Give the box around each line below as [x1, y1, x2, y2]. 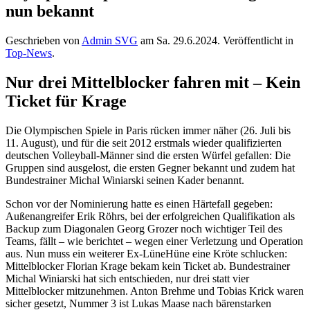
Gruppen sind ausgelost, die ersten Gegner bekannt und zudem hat [6, 161, 295, 174]
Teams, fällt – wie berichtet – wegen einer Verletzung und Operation [6, 235, 303, 247]
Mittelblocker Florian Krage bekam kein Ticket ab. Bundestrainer [6, 259, 290, 272]
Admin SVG [82, 34, 138, 46]
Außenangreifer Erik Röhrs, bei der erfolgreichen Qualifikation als [6, 210, 295, 222]
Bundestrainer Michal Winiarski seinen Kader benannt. [6, 174, 244, 186]
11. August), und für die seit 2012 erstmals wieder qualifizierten [6, 136, 282, 149]
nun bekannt [6, 1, 94, 20]
